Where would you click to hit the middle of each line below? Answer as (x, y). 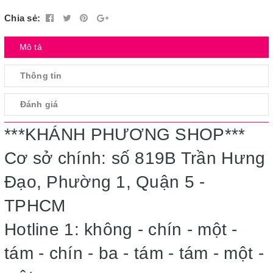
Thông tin (41, 76)
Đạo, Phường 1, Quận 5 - (105, 182)
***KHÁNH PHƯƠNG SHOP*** (125, 134)
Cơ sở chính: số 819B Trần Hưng (135, 158)
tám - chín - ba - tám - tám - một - (134, 253)
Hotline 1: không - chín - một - (121, 229)
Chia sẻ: (22, 18)
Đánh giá (39, 104)
